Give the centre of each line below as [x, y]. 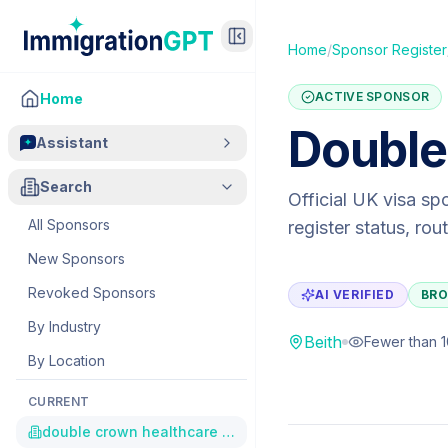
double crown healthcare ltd [228, 431]
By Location [66, 360]
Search [66, 186]
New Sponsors [76, 258]
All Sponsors [69, 224]
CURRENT [59, 401]
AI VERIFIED [355, 294]
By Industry [64, 326]
